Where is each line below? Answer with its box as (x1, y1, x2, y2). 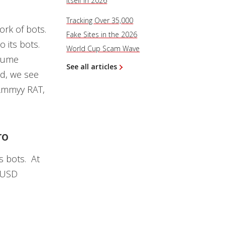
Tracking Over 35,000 (66, 16, 134, 25)
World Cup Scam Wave (66, 44, 140, 53)
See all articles (66, 62, 118, 71)
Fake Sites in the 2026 (66, 30, 138, 39)
